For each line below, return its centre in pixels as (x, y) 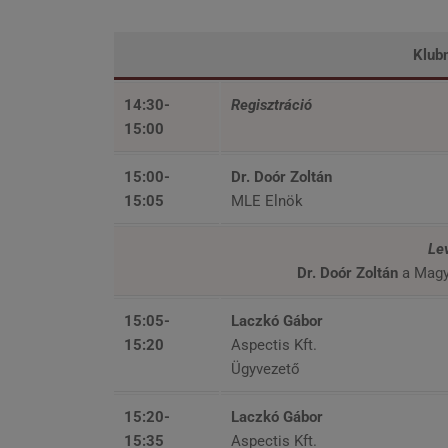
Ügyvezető (265, 368)
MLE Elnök (267, 200)
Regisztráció (271, 104)
